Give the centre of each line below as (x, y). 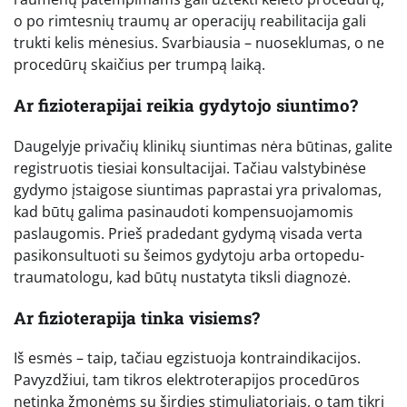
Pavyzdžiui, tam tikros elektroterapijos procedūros (187, 380)
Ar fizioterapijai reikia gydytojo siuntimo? (186, 105)
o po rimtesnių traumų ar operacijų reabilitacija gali (190, 21)
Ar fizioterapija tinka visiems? (137, 317)
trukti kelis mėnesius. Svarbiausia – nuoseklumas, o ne (199, 43)
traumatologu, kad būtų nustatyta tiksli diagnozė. (182, 277)
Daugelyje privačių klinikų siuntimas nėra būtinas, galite (203, 146)
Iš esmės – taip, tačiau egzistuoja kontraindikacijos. (187, 358)
